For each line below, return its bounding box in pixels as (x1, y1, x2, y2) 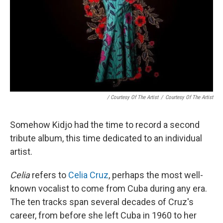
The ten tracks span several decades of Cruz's (10, 197, 194, 208)
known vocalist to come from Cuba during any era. (10, 183, 207, 194)
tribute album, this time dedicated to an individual (10, 133, 202, 144)
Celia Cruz (68, 170, 109, 181)
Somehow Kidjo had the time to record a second (10, 119, 200, 130)
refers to (30, 170, 68, 181)
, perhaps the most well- (109, 170, 203, 181)
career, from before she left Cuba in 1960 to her (10, 210, 197, 221)
